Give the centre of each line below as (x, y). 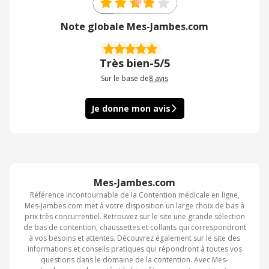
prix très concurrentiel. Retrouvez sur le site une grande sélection (134, 217)
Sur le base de (125, 79)
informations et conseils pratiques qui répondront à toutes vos (134, 249)
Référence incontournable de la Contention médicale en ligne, (134, 195)
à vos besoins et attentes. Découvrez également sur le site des (134, 238)
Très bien (124, 63)
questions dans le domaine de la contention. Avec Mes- (134, 260)
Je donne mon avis (131, 109)
